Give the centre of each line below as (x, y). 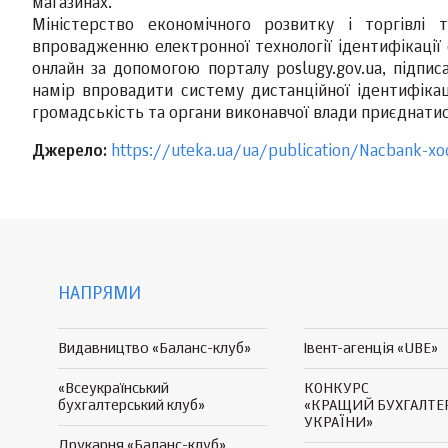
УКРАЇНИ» (338, 422)
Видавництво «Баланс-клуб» (154, 348)
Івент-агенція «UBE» (370, 348)
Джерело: (69, 152)
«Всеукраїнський (113, 388)
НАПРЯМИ (99, 294)
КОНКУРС (336, 388)
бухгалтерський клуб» (131, 405)
